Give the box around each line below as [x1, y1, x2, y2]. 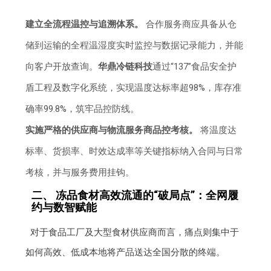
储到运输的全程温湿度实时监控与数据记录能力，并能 [25, 40, 244, 51]
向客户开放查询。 [25, 61, 99, 73]
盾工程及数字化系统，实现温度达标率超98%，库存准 [25, 82, 242, 94]
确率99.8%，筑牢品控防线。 [25, 103, 140, 115]
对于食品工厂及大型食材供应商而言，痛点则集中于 [30, 227, 239, 238]
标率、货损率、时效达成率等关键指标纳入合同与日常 [25, 146, 244, 157]
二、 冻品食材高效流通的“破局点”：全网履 [31, 189, 239, 202]
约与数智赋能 [31, 201, 97, 214]
